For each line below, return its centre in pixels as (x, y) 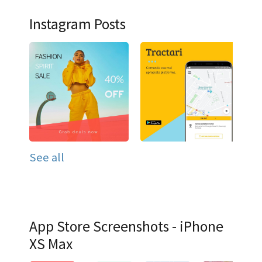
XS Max (51, 244)
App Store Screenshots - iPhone (126, 226)
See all (47, 157)
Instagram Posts (77, 24)
